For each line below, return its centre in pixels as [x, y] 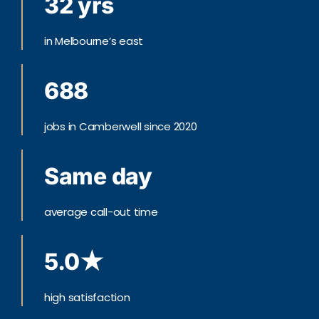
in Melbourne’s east [94, 41]
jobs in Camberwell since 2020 [120, 127]
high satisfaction [87, 298]
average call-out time [101, 212]
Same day [98, 177]
